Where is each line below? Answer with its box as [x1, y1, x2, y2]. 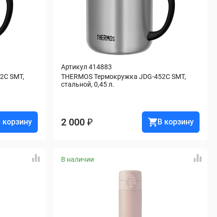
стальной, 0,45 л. [61, 80, 114, 88]
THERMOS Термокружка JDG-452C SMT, [61, 73, 186, 80]
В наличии [61, 155, 94, 163]
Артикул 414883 [61, 63, 112, 71]
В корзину [157, 117, 194, 126]
